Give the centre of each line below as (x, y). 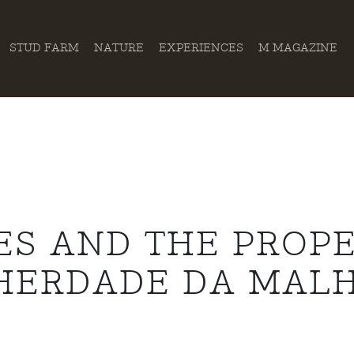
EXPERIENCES (201, 48)
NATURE (119, 48)
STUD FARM (45, 48)
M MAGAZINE (298, 48)
